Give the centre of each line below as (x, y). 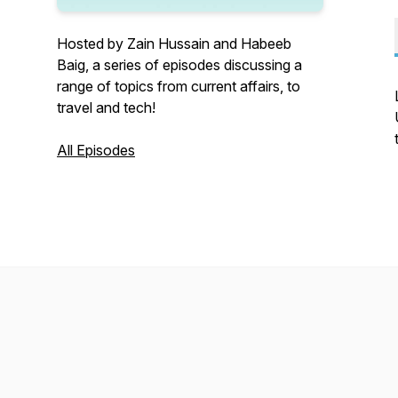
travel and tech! (106, 107)
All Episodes (96, 150)
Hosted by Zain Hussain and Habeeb (174, 44)
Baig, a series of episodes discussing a (179, 65)
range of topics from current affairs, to (179, 86)
